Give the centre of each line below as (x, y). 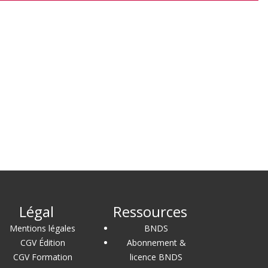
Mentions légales (42, 228)
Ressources (150, 211)
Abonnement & (156, 242)
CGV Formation (42, 257)
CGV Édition (42, 242)
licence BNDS (156, 257)
